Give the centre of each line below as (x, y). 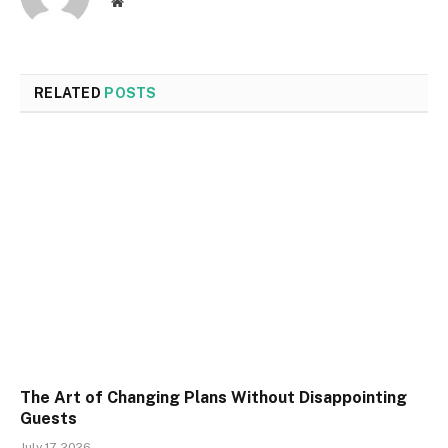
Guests (48, 418)
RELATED (69, 93)
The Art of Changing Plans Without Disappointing (213, 397)
